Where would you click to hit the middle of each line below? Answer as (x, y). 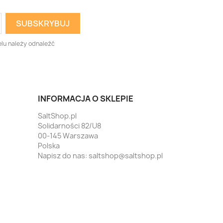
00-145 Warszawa (68, 135)
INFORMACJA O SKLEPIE (86, 98)
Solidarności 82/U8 (69, 125)
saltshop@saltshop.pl (126, 155)
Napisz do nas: (63, 155)
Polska (49, 145)
